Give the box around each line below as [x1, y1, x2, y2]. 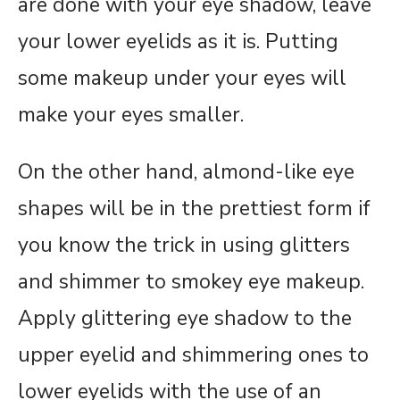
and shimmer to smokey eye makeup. [18, 267, 364, 296]
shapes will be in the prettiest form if [18, 194, 371, 222]
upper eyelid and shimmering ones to [18, 340, 369, 369]
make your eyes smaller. [18, 100, 244, 129]
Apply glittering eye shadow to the [18, 304, 352, 332]
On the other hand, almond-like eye [18, 157, 354, 186]
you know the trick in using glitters [18, 230, 350, 259]
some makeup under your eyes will [18, 63, 346, 92]
